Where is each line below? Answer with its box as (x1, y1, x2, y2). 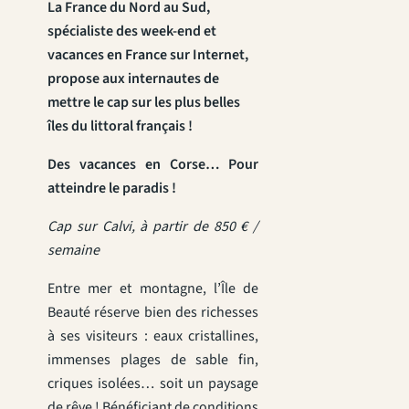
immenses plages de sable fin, (47, 349, 258, 370)
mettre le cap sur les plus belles (47, 91, 240, 112)
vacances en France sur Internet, (47, 44, 248, 65)
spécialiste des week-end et (47, 20, 216, 41)
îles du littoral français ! (47, 115, 193, 136)
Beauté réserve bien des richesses (47, 301, 258, 322)
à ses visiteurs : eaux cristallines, (47, 325, 258, 346)
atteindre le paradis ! (47, 177, 176, 198)
